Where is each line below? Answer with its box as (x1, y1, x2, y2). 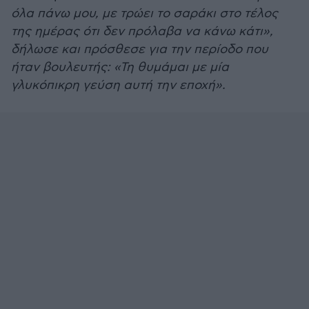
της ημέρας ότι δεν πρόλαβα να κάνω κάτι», (11, 24, 273, 39)
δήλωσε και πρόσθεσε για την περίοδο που (11, 42, 268, 57)
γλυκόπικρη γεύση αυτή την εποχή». (11, 78, 226, 92)
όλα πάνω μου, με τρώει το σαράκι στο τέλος (11, 6, 278, 21)
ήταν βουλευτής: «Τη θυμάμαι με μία (11, 60, 229, 74)
